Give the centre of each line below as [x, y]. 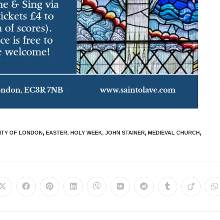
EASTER [56, 132]
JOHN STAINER [125, 132]
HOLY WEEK [86, 132]
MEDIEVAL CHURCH [174, 132]
